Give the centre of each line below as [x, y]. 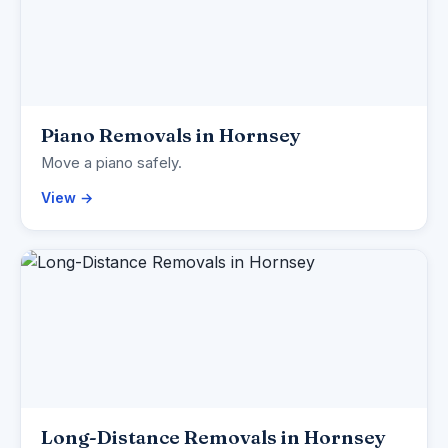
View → [67, 198]
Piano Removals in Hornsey [171, 135]
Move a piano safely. [111, 163]
